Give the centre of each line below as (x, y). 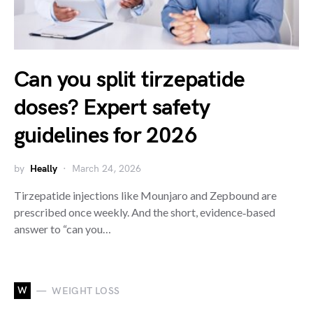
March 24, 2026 (107, 169)
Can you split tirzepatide (130, 80)
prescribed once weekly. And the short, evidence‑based (145, 212)
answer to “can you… (63, 229)
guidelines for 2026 (105, 136)
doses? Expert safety (112, 108)
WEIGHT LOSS (86, 291)
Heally (44, 169)
